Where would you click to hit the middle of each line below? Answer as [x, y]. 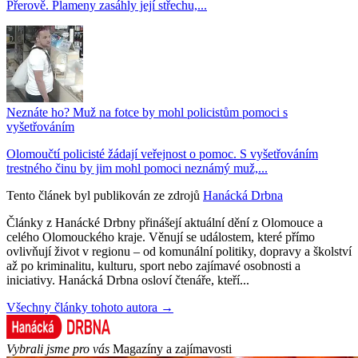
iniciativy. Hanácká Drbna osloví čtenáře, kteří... [128, 280]
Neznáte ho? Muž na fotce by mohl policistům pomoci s [147, 112]
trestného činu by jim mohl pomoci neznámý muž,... [137, 168]
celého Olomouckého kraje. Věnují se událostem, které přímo [161, 237]
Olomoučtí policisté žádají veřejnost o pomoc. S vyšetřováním [162, 153]
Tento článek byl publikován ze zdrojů [103, 195]
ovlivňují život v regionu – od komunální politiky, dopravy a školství [179, 251]
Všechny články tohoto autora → [90, 307]
